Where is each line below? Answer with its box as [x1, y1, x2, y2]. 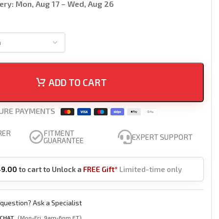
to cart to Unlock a [17, 165, 84, 174]
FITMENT [44, 129, 75, 137]
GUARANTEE [44, 136, 84, 145]
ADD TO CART [48, 77, 107, 88]
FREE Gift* [83, 165, 118, 174]
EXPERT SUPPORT [132, 132, 193, 141]
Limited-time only [119, 165, 182, 174]
